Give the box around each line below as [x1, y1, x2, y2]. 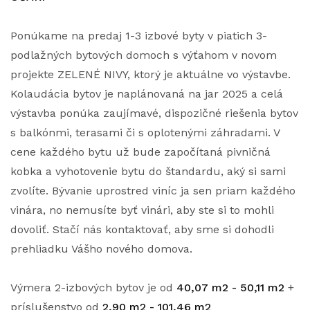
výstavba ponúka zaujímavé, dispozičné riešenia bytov [10, 107, 298, 120]
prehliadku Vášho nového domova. [10, 242, 192, 255]
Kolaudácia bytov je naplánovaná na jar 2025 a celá [10, 87, 283, 100]
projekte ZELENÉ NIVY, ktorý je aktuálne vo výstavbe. [10, 68, 291, 81]
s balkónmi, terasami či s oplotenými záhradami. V [10, 126, 280, 139]
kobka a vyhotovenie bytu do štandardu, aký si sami [10, 165, 286, 178]
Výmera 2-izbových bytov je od [10, 281, 176, 294]
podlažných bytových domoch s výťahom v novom [10, 48, 277, 62]
